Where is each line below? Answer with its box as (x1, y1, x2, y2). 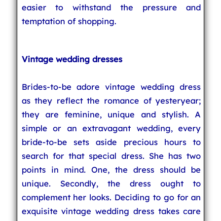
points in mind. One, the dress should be (21, 164, 201, 175)
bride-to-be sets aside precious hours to (21, 137, 201, 147)
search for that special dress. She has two (21, 150, 201, 161)
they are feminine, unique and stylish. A (21, 109, 201, 119)
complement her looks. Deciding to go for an (21, 192, 201, 202)
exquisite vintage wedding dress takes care (21, 206, 201, 216)
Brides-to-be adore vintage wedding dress (21, 81, 201, 92)
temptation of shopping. (21, 16, 116, 26)
